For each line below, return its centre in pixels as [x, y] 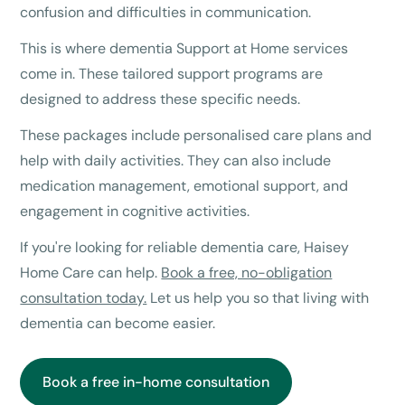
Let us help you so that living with [258, 298]
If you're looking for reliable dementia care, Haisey [185, 248]
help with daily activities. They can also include [176, 161]
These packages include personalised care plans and [196, 136]
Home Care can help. [91, 273]
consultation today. [84, 298]
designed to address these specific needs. [160, 99]
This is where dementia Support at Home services [184, 49]
